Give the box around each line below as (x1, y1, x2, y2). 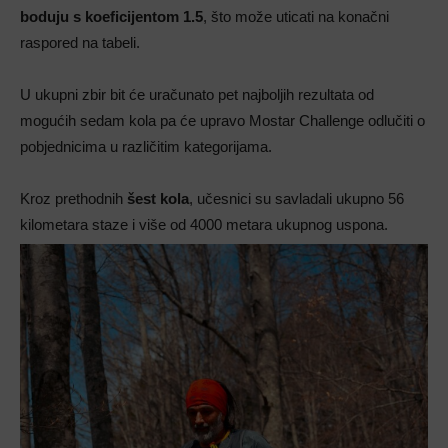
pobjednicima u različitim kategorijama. (20, 137, 272, 155)
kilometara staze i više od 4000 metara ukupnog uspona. (20, 215, 388, 233)
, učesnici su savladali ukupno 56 (189, 189, 404, 207)
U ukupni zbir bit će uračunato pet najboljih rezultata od (20, 85, 374, 103)
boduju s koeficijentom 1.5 (20, 7, 203, 25)
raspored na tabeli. (20, 33, 140, 51)
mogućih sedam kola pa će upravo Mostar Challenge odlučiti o (20, 111, 425, 129)
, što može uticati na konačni (203, 7, 389, 25)
